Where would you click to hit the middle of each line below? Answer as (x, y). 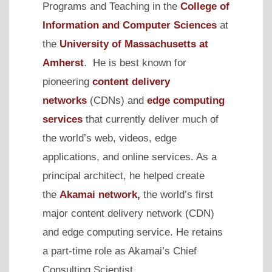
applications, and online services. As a (130, 157)
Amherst (63, 63)
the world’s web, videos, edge (110, 138)
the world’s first (177, 194)
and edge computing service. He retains (133, 232)
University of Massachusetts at (134, 44)
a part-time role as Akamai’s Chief (120, 251)
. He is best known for (135, 63)
